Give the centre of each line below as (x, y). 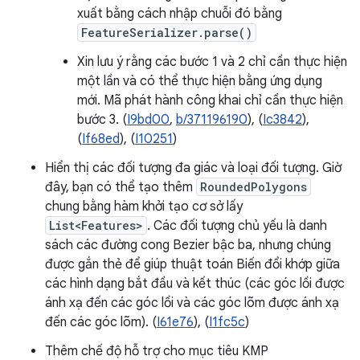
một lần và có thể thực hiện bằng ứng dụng (200, 81)
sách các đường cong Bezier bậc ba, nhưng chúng (188, 245)
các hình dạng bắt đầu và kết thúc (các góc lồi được (195, 284)
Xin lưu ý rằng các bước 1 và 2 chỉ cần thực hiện (212, 62)
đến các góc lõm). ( (101, 322)
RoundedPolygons (254, 187)
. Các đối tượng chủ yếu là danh (237, 226)
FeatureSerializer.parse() (167, 33)
